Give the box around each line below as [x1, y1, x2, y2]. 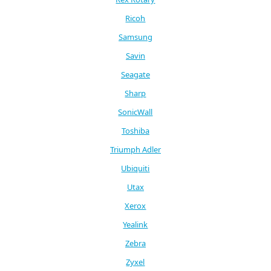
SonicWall [118, 106, 153, 117]
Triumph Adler [109, 143, 161, 155]
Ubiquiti [121, 162, 150, 174]
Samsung [118, 31, 152, 42]
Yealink [123, 218, 148, 230]
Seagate [120, 68, 150, 80]
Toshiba [121, 125, 149, 136]
